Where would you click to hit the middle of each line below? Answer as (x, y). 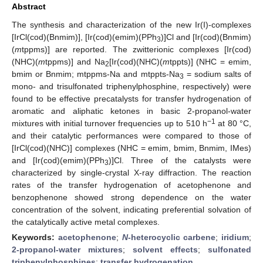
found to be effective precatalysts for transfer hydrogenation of (131, 98)
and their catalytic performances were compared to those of (131, 135)
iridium (235, 237)
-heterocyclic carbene (172, 237)
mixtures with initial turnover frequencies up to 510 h (109, 123)
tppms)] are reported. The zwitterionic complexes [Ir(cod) (136, 49)
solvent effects (165, 249)
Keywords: (35, 237)
